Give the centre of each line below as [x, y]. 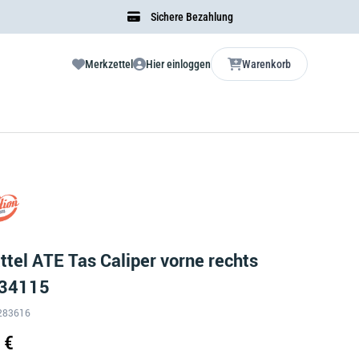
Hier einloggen [178, 64]
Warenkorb [266, 64]
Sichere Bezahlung [191, 17]
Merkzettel [109, 64]
